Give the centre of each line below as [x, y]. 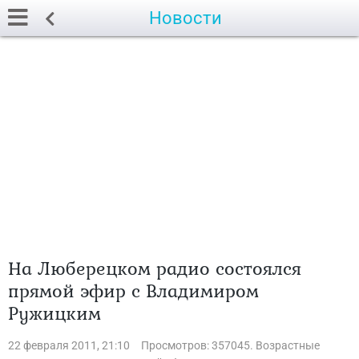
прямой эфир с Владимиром [133, 290]
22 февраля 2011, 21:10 [69, 345]
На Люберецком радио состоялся [155, 268]
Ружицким [54, 313]
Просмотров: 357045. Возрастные [230, 345]
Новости [186, 18]
